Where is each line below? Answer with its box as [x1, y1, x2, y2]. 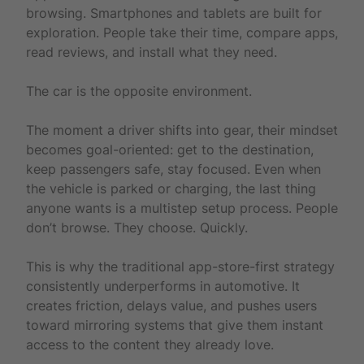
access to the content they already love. [26, 336, 274, 353]
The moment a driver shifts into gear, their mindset [26, 121, 338, 138]
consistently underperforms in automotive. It [26, 277, 300, 294]
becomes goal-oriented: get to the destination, [26, 141, 314, 158]
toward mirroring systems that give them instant [26, 316, 323, 333]
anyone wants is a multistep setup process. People [26, 199, 338, 216]
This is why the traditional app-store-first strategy [26, 258, 335, 275]
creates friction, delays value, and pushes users [26, 297, 317, 314]
